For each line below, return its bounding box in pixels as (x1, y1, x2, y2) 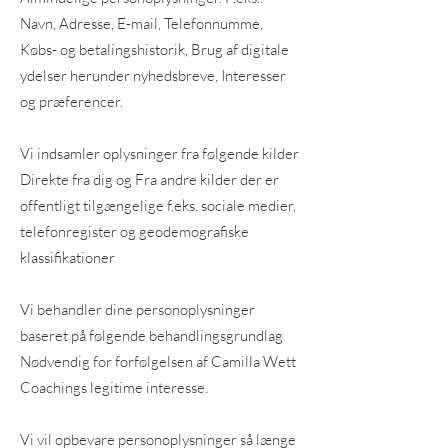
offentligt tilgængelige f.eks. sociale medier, (20, 196, 296, 215)
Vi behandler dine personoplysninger (20, 300, 255, 319)
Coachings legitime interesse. (20, 378, 208, 397)
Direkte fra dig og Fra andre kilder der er (20, 170, 279, 189)
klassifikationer (20, 248, 115, 267)
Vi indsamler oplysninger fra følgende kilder (20, 144, 299, 163)
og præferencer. (20, 92, 123, 111)
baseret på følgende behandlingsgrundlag (20, 326, 283, 345)
